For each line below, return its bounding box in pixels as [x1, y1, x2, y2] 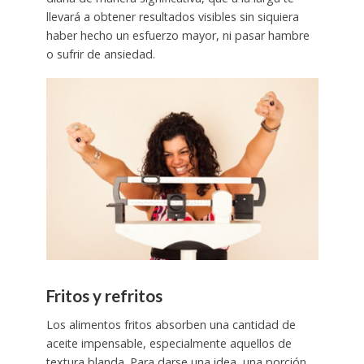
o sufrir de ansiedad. [45, 46, 155, 63]
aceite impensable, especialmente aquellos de [45, 336, 292, 352]
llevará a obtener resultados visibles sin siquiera [45, 9, 299, 25]
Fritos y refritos [45, 285, 162, 305]
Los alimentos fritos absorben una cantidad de [45, 317, 296, 333]
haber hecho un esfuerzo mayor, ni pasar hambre [45, 28, 310, 44]
